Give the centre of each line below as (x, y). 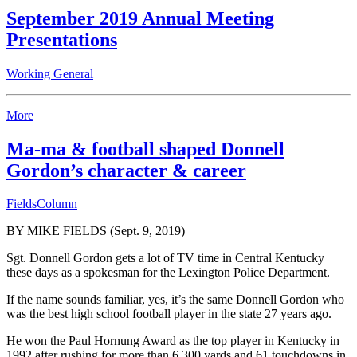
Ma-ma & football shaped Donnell (145, 149)
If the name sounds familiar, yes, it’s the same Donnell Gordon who (175, 300)
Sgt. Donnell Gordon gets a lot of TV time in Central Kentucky (165, 258)
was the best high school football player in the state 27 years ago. (169, 314)
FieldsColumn (42, 204)
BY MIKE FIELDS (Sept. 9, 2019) (96, 231)
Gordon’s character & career (126, 170)
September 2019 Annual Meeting (140, 18)
